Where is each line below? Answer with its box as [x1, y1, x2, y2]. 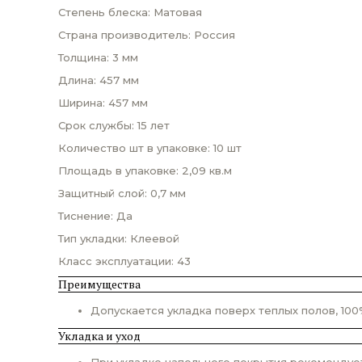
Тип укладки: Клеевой [58, 232, 179, 245]
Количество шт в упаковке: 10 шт [58, 141, 242, 154]
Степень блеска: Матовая [58, 6, 202, 19]
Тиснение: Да [58, 209, 133, 222]
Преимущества [58, 276, 141, 292]
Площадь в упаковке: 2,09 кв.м [58, 164, 232, 177]
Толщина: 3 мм [58, 51, 138, 64]
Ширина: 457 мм [58, 96, 148, 109]
